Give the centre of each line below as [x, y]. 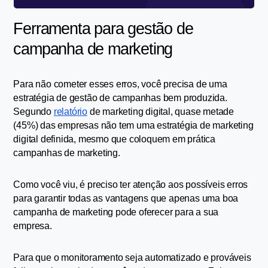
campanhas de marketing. [67, 153]
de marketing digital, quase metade [161, 112]
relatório [71, 112]
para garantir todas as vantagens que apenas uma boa [126, 199]
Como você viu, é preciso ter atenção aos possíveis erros [131, 185]
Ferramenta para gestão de [103, 29]
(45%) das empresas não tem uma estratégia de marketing [133, 126]
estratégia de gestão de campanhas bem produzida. [120, 98]
